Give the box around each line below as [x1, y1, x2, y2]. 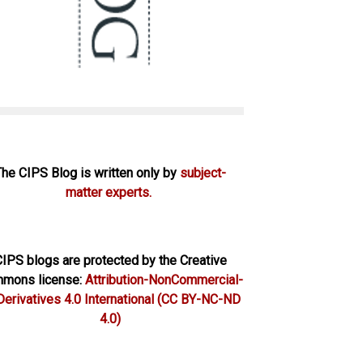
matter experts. [66, 185, 152, 200]
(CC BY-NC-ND [157, 292, 241, 307]
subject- [180, 165, 226, 181]
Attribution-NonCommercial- [85, 272, 243, 288]
